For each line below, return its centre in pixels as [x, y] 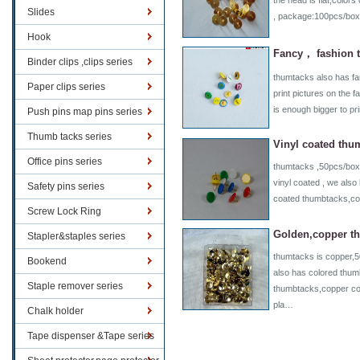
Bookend [47, 261]
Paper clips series [66, 87]
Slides [41, 12]
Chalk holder [55, 311]
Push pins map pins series [85, 112]
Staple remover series [75, 286]
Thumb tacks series [70, 137]
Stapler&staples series [76, 236]
